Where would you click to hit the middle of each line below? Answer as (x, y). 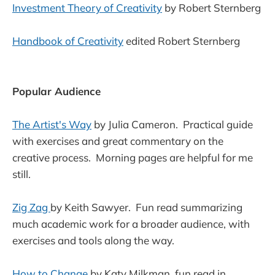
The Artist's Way (52, 124)
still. (21, 174)
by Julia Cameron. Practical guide (172, 124)
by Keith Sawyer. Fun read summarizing (146, 207)
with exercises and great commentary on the (118, 141)
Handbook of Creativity (68, 41)
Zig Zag (31, 207)
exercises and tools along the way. (96, 240)
